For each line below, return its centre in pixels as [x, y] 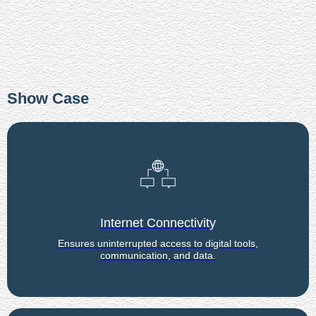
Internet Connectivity [158, 223]
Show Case [48, 98]
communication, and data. [158, 255]
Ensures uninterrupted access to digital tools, [158, 243]
